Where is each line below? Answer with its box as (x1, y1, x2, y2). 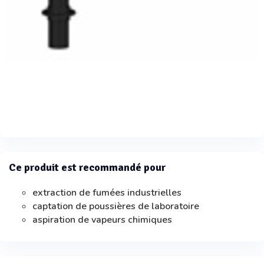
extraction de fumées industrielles (32, 186, 181, 200)
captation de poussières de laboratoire (32, 200, 199, 213)
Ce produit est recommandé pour (9, 161, 166, 174)
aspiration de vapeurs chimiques (32, 213, 172, 227)
